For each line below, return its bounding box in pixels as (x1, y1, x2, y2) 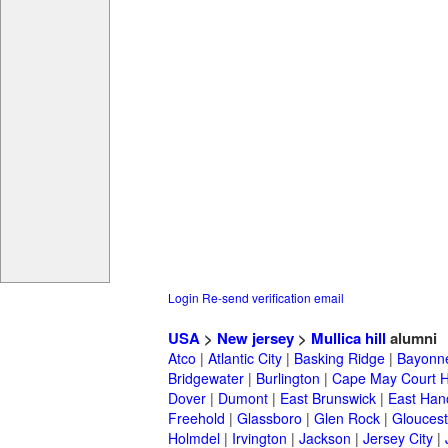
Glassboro (237, 408, 302, 429)
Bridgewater (168, 368, 244, 389)
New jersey (217, 327, 294, 350)
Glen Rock (314, 408, 380, 429)
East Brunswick (280, 388, 376, 409)
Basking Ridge (294, 348, 385, 369)
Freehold (168, 408, 225, 429)
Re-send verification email (202, 289, 344, 307)
